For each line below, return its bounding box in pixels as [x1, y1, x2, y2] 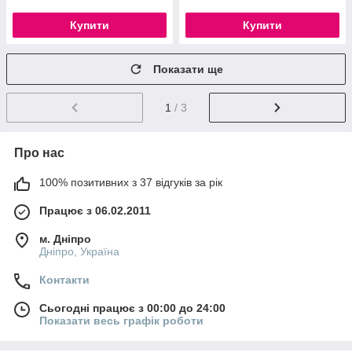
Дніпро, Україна [39, 244, 119, 258]
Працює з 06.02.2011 [39, 203, 151, 217]
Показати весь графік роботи [39, 313, 203, 327]
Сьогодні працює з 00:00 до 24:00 [39, 301, 225, 314]
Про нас [14, 145, 64, 159]
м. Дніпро [39, 232, 91, 245]
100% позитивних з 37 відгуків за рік [39, 175, 222, 189]
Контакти [39, 273, 90, 286]
